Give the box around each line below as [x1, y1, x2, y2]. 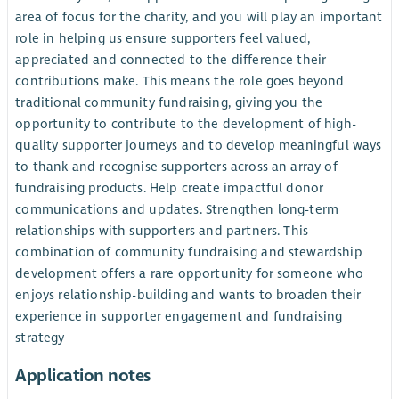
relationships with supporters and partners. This [15, 222, 309, 239]
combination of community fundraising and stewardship [15, 243, 362, 260]
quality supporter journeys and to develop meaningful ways [15, 136, 382, 153]
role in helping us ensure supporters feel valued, [15, 29, 312, 46]
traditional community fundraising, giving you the [15, 94, 323, 110]
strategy [15, 329, 65, 346]
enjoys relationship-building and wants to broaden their [15, 286, 362, 303]
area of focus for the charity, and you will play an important [15, 8, 383, 25]
